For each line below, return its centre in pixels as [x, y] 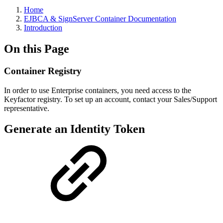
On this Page [37, 49]
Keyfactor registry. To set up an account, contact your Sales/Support [111, 99]
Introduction [43, 28]
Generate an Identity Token [74, 129]
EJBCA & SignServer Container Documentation [100, 19]
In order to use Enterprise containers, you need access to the [98, 90]
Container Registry [43, 71]
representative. [27, 108]
